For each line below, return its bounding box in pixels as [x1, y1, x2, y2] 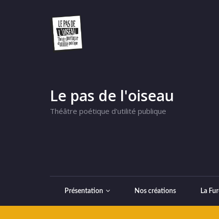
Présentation [65, 188, 103, 195]
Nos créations [134, 188, 176, 195]
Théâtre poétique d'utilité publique [50, 106, 166, 116]
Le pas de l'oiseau [50, 85, 174, 106]
